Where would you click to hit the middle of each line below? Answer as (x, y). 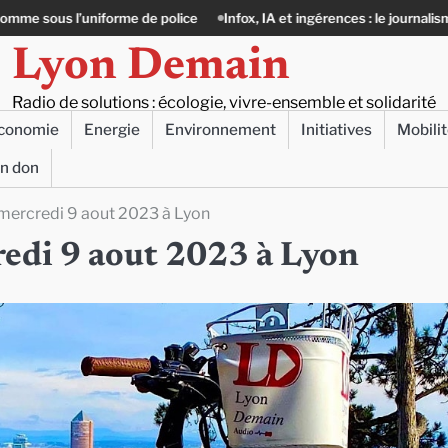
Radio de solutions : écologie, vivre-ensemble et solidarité (223, 102)
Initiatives (336, 129)
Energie (112, 129)
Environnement (220, 129)
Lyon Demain (150, 67)
